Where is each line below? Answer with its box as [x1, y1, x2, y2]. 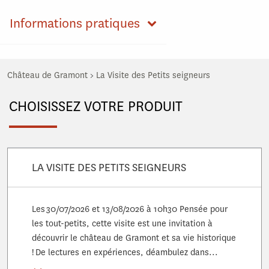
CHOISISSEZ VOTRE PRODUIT [9, 97, 183, 116]
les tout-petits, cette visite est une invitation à [32, 218, 213, 230]
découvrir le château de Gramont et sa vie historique [32, 232, 236, 244]
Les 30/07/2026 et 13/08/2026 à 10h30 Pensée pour [32, 204, 228, 216]
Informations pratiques [10, 14, 140, 32]
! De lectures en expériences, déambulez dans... [32, 247, 218, 259]
